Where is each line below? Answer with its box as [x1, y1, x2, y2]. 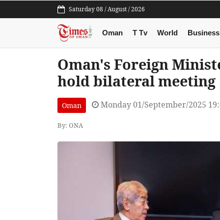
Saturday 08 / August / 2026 [69, 5, 145, 13]
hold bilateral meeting [57, 71, 216, 91]
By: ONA [57, 120, 83, 130]
